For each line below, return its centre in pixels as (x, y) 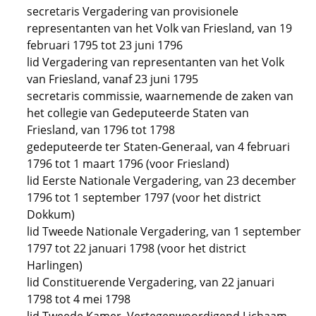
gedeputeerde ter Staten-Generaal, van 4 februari (158, 147)
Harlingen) (55, 265)
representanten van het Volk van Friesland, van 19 (159, 28)
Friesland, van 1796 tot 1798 (101, 130)
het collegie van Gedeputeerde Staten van (138, 113)
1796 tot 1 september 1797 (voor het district (144, 197)
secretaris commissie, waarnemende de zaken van (160, 96)
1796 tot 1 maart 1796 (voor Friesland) (128, 164)
